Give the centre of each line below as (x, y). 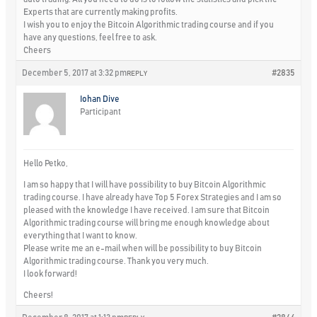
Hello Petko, (46, 163)
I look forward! (51, 273)
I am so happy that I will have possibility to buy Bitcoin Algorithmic (145, 184)
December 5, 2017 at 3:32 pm (75, 73)
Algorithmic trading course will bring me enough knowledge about (147, 223)
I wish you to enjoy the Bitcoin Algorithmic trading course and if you (149, 24)
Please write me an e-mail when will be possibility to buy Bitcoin (143, 248)
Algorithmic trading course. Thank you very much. (116, 261)
